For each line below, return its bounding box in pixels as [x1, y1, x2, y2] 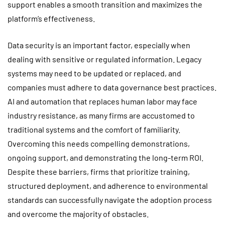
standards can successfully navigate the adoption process [8, 194, 212, 204]
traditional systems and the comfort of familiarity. [8, 124, 180, 134]
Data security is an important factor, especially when [8, 40, 190, 50]
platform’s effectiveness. [8, 13, 95, 23]
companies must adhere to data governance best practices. [8, 82, 216, 92]
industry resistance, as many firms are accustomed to [8, 110, 195, 120]
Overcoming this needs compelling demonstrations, [8, 138, 190, 148]
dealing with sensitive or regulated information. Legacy [8, 54, 201, 64]
